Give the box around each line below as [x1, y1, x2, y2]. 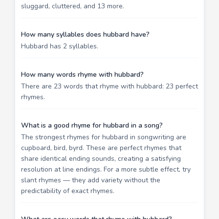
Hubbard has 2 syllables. [21, 41, 98, 51]
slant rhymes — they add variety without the [21, 175, 160, 185]
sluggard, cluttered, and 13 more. [21, 1, 124, 11]
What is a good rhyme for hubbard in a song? [21, 120, 163, 130]
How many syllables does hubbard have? [21, 29, 150, 39]
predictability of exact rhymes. [21, 186, 114, 196]
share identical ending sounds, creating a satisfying [21, 153, 181, 163]
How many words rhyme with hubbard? [21, 69, 144, 79]
